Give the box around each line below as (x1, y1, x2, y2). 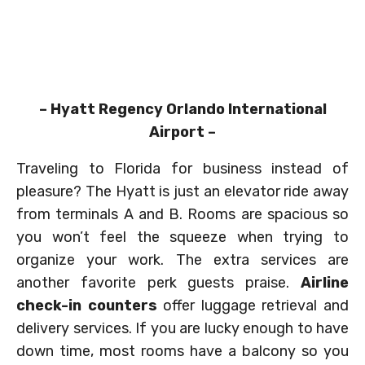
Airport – (149, 123, 216, 142)
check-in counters (16, 297, 157, 315)
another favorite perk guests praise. (16, 274, 301, 292)
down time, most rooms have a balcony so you (16, 342, 349, 361)
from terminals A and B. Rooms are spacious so (16, 205, 349, 224)
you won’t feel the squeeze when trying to (16, 228, 349, 247)
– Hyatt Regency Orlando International (38, 100, 327, 119)
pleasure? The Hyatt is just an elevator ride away (16, 182, 349, 201)
